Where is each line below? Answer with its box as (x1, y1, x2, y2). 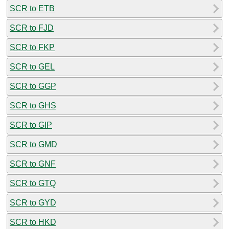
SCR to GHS (10, 101, 56, 110)
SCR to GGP (10, 81, 56, 90)
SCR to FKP (10, 42, 55, 52)
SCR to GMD (10, 140, 57, 149)
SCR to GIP (10, 120, 52, 129)
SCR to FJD (10, 23, 54, 32)
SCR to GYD (10, 198, 56, 207)
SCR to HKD (10, 217, 56, 226)
